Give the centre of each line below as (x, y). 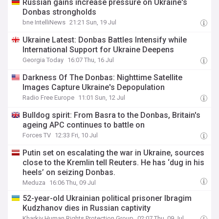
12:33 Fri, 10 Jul (77, 135)
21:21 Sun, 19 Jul (93, 22)
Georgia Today (43, 60)
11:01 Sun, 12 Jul (102, 98)
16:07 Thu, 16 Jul (91, 60)
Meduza (34, 183)
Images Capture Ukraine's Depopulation (94, 87)
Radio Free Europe (49, 98)
